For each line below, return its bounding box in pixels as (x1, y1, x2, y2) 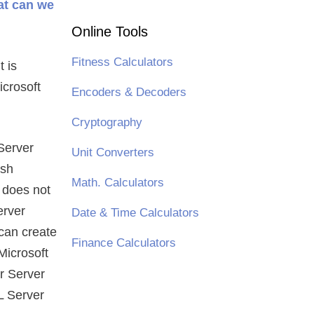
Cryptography (71, 116, 142, 129)
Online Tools (71, 24, 148, 39)
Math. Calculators (71, 176, 164, 189)
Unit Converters (71, 146, 154, 159)
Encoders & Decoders (71, 86, 186, 99)
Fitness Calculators (71, 55, 173, 69)
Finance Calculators (71, 236, 176, 250)
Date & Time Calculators (71, 206, 199, 219)
